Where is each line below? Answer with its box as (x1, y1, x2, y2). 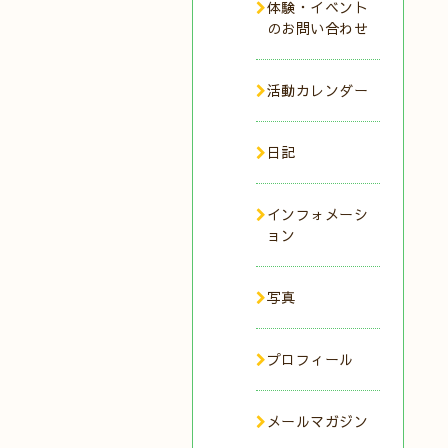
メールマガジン (266, 411, 368, 431)
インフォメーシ (266, 204, 368, 224)
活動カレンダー (266, 80, 368, 100)
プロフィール (266, 349, 354, 369)
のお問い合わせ (266, 18, 368, 38)
